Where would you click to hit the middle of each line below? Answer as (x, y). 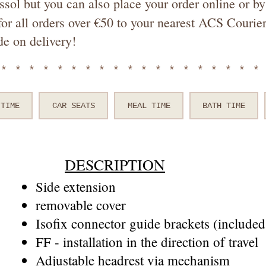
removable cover (81, 205)
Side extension (76, 186)
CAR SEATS (73, 106)
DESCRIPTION (115, 164)
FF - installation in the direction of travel (147, 242)
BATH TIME (224, 106)
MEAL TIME (149, 106)
